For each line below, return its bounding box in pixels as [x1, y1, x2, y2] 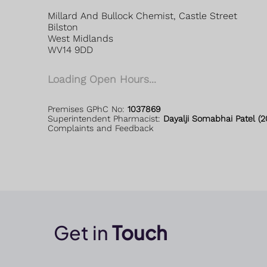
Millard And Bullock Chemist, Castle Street [48, 10, 237, 21]
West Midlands [48, 32, 113, 44]
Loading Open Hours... [48, 73, 156, 85]
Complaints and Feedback [48, 123, 154, 133]
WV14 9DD [48, 44, 93, 55]
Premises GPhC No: [48, 104, 128, 114]
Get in [54, 221, 112, 244]
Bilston [48, 21, 78, 33]
